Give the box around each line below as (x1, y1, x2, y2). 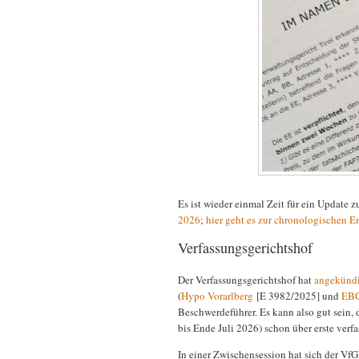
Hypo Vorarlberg (181, 288, 253, 304)
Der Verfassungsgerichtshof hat (178, 272, 314, 288)
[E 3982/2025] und (253, 288, 341, 304)
